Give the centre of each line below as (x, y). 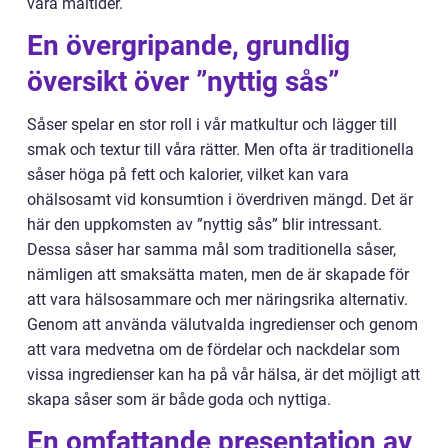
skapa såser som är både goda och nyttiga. (179, 399)
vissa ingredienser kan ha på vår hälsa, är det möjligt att (223, 374)
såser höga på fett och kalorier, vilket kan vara (188, 174)
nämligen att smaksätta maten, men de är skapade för (218, 274)
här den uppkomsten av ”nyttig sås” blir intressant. (204, 224)
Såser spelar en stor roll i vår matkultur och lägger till (212, 124)
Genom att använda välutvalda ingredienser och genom (222, 324)
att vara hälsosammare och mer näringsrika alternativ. (217, 299)
